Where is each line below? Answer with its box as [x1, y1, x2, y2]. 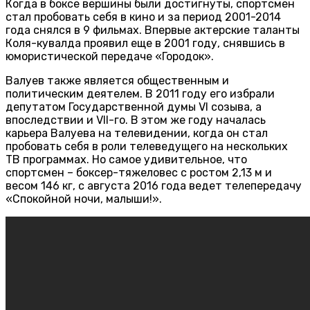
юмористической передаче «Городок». [6, 49, 214, 63]
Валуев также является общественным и [6, 73, 229, 87]
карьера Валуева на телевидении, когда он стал [6, 126, 268, 140]
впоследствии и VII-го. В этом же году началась [6, 113, 266, 127]
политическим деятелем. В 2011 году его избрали [6, 86, 275, 100]
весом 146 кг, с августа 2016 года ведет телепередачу [6, 179, 302, 192]
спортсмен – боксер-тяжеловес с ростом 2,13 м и [6, 165, 272, 179]
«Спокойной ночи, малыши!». [6, 192, 162, 206]
